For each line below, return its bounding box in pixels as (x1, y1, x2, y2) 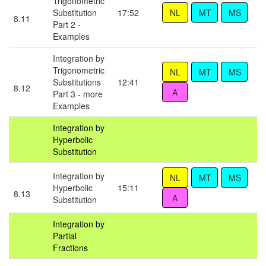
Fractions (53, 242, 88, 254)
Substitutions (53, 76, 101, 88)
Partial (53, 230, 77, 242)
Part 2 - (53, 18, 81, 31)
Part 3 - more (53, 88, 103, 100)
